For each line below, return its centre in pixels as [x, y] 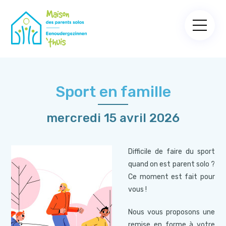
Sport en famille [113, 92]
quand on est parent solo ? [172, 164]
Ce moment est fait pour [172, 177]
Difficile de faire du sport [172, 152]
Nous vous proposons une [172, 212]
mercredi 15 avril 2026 [113, 118]
